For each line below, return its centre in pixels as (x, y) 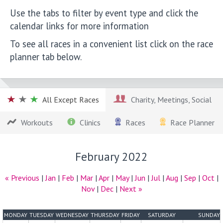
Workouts (35, 122)
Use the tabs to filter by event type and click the (104, 13)
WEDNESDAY (72, 215)
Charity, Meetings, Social (169, 99)
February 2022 (111, 156)
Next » (131, 188)
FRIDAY (131, 215)
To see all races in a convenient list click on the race (111, 44)
